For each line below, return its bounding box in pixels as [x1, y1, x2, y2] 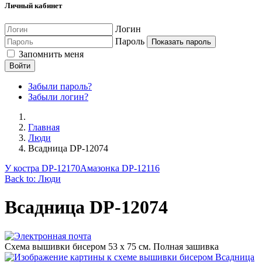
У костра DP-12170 [5, 163, 80, 173]
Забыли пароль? [28, 81, 92, 91]
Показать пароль [151, 37, 211, 46]
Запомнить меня [16, 49, 84, 59]
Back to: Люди [5, 173, 61, 184]
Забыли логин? [28, 91, 88, 102]
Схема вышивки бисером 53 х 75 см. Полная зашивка [5, 241, 219, 251]
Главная [28, 122, 60, 132]
